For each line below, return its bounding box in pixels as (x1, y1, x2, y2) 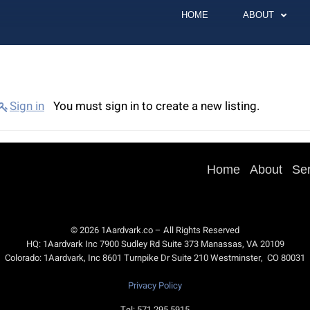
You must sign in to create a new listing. (53, 98, 259, 116)
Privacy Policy (128, 279, 182, 293)
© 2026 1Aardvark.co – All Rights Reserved (71, 224, 239, 237)
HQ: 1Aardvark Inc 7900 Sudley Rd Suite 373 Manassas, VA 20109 (26, 237, 284, 251)
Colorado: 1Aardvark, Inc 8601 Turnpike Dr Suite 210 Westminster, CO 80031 (5, 251, 305, 265)
